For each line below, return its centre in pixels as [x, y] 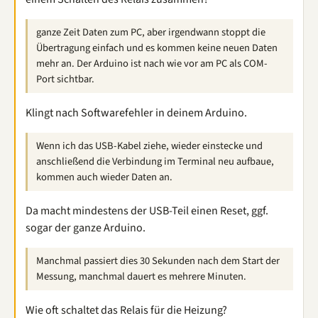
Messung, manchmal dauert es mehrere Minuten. [141, 276]
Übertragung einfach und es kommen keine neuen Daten [157, 48]
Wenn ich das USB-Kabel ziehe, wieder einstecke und [149, 146]
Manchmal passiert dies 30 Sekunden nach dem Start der [158, 261]
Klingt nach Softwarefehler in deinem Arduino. [136, 113]
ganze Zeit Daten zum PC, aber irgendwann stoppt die [151, 32]
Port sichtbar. [65, 79]
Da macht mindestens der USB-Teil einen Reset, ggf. [147, 211]
